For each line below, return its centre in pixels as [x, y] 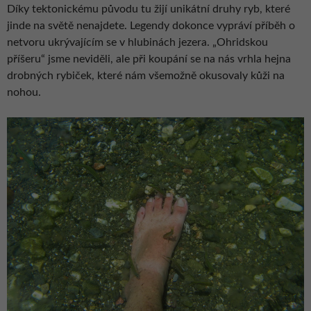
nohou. [24, 92]
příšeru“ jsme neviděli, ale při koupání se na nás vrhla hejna [149, 59]
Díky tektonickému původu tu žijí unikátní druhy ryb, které [149, 9]
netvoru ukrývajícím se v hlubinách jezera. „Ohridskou [137, 42]
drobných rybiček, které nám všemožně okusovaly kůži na [146, 75]
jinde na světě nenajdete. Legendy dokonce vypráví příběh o [151, 25]
